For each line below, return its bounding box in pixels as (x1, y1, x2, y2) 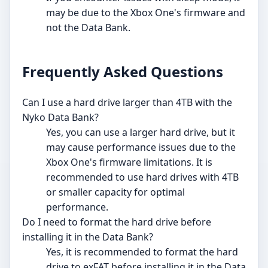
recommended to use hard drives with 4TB (46, 170, 239, 184)
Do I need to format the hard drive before (22, 215, 211, 229)
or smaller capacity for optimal (46, 185, 185, 199)
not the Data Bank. (46, 21, 130, 35)
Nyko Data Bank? (22, 111, 99, 124)
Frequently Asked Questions (22, 62, 223, 82)
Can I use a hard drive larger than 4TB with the (22, 96, 232, 109)
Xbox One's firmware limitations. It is (46, 156, 212, 169)
